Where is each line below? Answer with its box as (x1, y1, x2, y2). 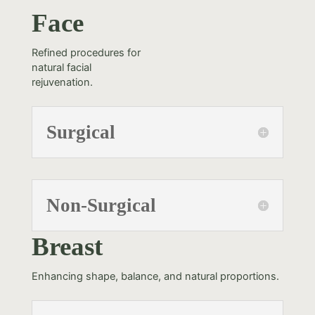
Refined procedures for (31, 46, 141, 59)
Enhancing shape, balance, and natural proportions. (31, 269, 279, 283)
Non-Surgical (46, 194, 156, 216)
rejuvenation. (31, 75, 93, 89)
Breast (31, 231, 103, 261)
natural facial (31, 60, 91, 74)
